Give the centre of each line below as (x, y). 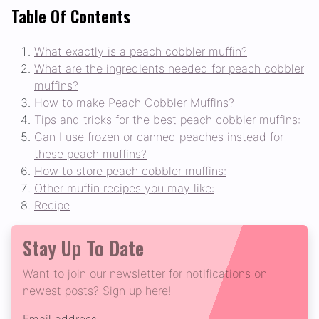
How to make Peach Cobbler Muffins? (134, 103)
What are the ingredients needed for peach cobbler (169, 69)
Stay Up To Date (83, 248)
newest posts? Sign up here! (97, 291)
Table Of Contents (71, 16)
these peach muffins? (90, 154)
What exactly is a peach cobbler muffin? (141, 52)
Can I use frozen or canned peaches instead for (159, 137)
